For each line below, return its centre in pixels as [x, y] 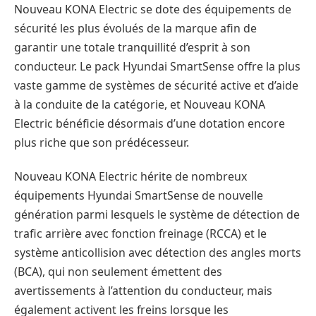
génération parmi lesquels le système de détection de [157, 215]
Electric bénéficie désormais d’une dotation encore [150, 124]
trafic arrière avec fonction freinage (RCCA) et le [140, 234]
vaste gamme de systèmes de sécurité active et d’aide [156, 86]
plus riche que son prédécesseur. [102, 143]
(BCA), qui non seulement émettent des [118, 272]
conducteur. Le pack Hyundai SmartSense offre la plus [157, 67]
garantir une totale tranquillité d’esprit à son [132, 48]
